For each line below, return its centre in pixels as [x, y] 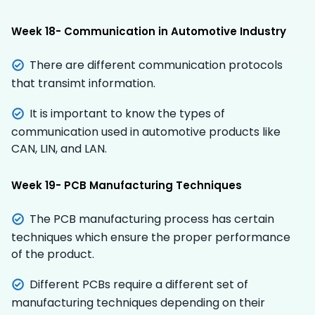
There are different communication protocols [156, 65]
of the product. [53, 254]
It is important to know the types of [127, 113]
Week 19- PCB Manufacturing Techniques [127, 185]
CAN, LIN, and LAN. [60, 148]
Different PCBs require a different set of [139, 284]
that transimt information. [83, 83]
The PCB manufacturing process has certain [152, 219]
